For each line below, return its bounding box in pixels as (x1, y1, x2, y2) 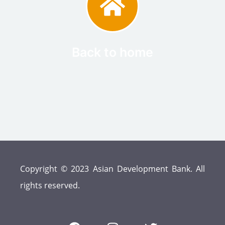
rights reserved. (20, 180, 80, 191)
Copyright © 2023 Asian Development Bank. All (20, 163, 205, 175)
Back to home (72, 45, 153, 60)
